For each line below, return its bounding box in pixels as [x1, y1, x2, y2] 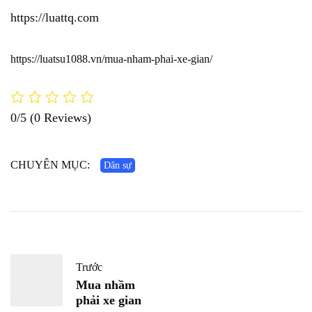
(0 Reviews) [30, 110, 91, 125]
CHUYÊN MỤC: [10, 158, 90, 171]
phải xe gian [76, 292, 141, 307]
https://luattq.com [10, 10, 99, 25]
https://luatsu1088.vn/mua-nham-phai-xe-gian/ [10, 53, 212, 65]
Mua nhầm [76, 277, 135, 292]
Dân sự [104, 159, 132, 171]
